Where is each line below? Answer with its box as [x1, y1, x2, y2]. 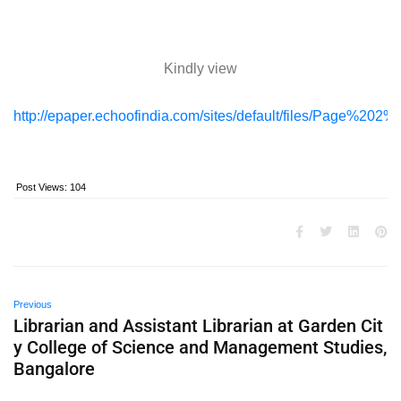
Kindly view [164, 61, 237, 76]
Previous [13, 299, 52, 310]
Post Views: [16, 182, 67, 192]
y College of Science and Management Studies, [13, 337, 387, 358]
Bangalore [13, 358, 95, 380]
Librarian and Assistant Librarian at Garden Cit [13, 315, 383, 337]
